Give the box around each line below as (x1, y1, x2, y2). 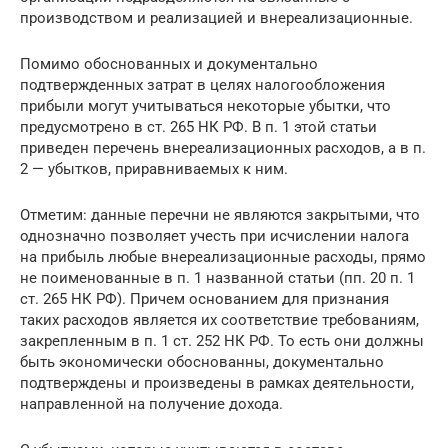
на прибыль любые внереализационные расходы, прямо (20, 247, 426, 266)
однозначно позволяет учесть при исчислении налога (20, 226, 409, 245)
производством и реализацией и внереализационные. (20, 8, 413, 27)
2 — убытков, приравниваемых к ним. (20, 159, 288, 178)
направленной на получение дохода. (20, 394, 283, 413)
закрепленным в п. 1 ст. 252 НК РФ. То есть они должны (20, 331, 424, 350)
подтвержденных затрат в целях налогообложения (20, 75, 385, 94)
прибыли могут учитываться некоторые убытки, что (20, 96, 391, 115)
